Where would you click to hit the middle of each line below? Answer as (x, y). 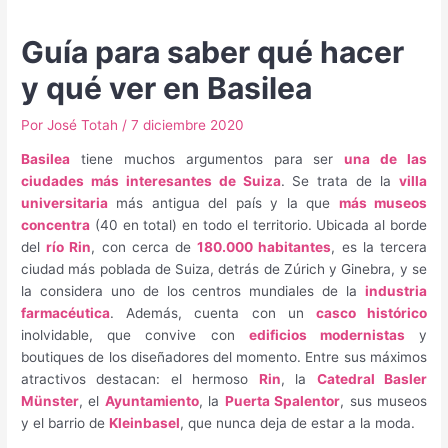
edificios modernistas (326, 335)
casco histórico (371, 313)
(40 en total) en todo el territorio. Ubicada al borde (258, 225)
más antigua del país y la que (223, 203)
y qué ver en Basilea (167, 87)
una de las (385, 159)
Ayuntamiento (151, 401)
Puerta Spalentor (282, 401)
